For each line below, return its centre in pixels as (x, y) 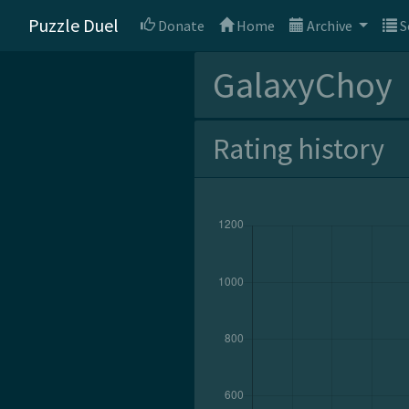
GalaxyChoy (303, 85)
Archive (330, 26)
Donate (180, 26)
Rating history (299, 149)
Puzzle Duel (73, 25)
